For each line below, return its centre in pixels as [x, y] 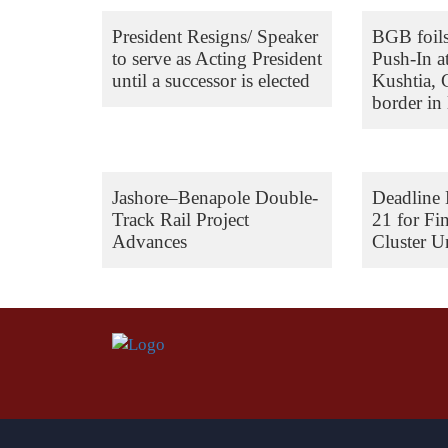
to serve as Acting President [217, 58]
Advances [149, 241]
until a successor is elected [211, 80]
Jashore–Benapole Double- [215, 197]
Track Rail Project [180, 219]
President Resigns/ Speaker [215, 36]
